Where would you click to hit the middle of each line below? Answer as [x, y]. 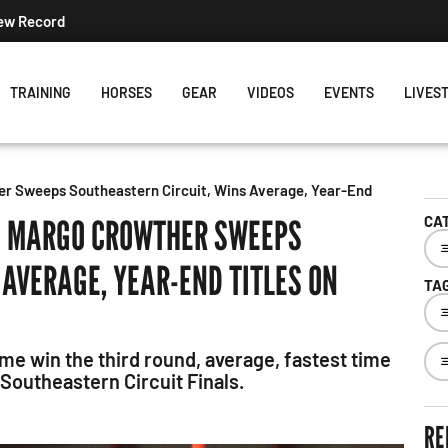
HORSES [126, 92]
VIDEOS [270, 92]
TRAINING [40, 92]
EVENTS [348, 92]
